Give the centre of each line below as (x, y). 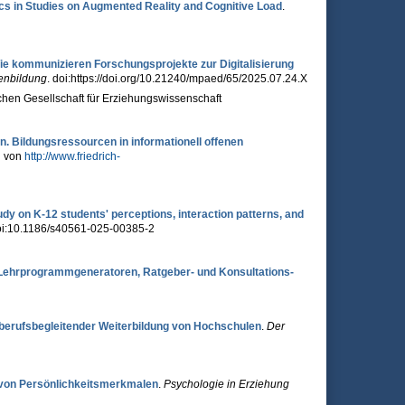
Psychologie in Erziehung (226, 384)
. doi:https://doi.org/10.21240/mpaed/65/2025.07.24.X (177, 79)
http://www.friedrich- (72, 156)
